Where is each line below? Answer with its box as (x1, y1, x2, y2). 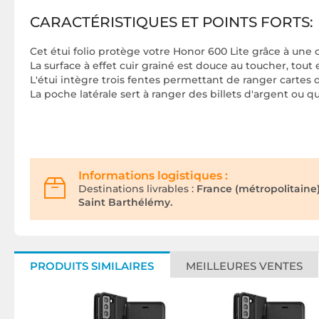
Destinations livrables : (78, 182, 194, 196)
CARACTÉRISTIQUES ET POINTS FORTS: (30, 14, 313, 31)
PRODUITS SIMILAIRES (30, 259, 154, 273)
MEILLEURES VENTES (186, 259, 303, 273)
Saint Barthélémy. (78, 196, 172, 209)
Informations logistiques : (78, 169, 228, 183)
